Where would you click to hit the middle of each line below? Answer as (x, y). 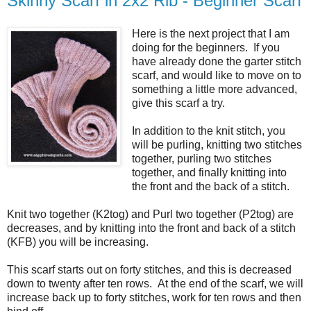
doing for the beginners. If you (205, 47)
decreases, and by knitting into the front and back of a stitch (151, 228)
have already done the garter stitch (216, 61)
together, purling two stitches (201, 158)
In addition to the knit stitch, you (208, 131)
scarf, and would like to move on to (216, 75)
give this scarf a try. (178, 103)
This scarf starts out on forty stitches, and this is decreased (149, 269)
